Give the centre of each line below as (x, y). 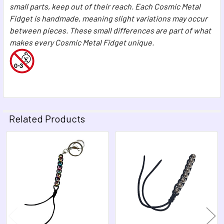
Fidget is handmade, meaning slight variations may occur (108, 18)
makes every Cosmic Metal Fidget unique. (82, 42)
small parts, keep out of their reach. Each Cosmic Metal (105, 6)
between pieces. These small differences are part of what (110, 30)
